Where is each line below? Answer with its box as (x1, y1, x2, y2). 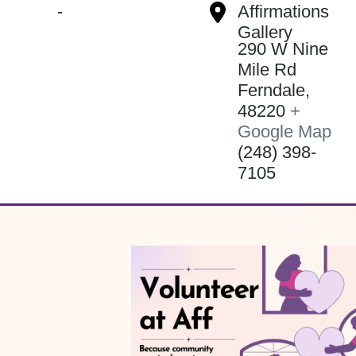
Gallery (237, 22, 292, 43)
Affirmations (237, 2, 329, 22)
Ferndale (237, 80, 305, 101)
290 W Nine (237, 39, 328, 60)
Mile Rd (237, 60, 296, 80)
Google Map (237, 122, 331, 142)
